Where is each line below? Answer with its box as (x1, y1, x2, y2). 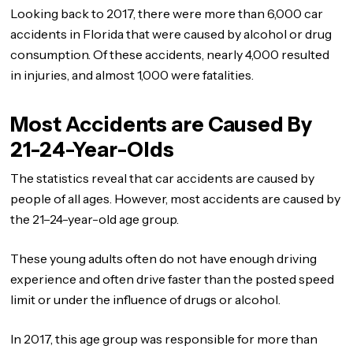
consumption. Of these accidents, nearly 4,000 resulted (10, 46, 330, 62)
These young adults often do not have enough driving (10, 251, 318, 266)
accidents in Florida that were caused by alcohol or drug (10, 26, 333, 42)
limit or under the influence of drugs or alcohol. (10, 292, 281, 307)
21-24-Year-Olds (10, 137, 175, 162)
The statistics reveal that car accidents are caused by (10, 170, 315, 186)
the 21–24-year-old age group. (10, 211, 180, 227)
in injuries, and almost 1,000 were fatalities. (10, 67, 255, 83)
